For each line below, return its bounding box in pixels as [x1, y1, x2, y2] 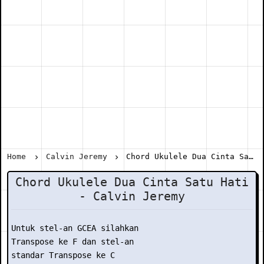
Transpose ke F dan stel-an [11, 237, 134, 246]
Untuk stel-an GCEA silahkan [11, 223, 138, 233]
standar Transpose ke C [11, 250, 115, 260]
